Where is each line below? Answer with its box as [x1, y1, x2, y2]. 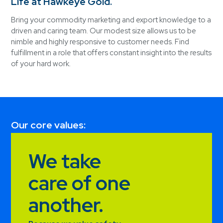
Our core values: [11, 118, 86, 131]
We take [28, 147, 102, 174]
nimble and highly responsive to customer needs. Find [11, 36, 190, 47]
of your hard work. [11, 58, 71, 69]
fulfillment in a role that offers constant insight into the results [11, 47, 212, 58]
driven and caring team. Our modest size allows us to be [11, 25, 197, 36]
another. [28, 191, 104, 218]
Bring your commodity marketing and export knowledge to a [11, 14, 212, 25]
